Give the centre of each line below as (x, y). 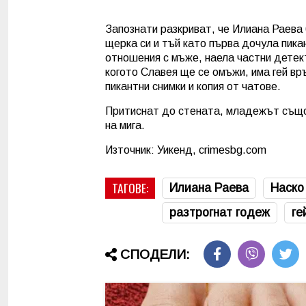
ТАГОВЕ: (130, 187)
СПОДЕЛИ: (155, 255)
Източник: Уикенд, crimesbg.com (186, 150)
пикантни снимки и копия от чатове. (193, 86)
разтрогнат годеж (220, 212)
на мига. (125, 125)
